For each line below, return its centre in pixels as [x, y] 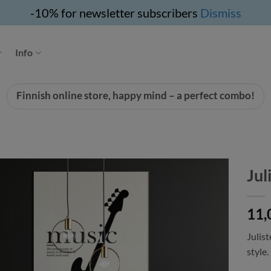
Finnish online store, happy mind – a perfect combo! [135, 96]
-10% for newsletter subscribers [115, 13]
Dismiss [220, 13]
